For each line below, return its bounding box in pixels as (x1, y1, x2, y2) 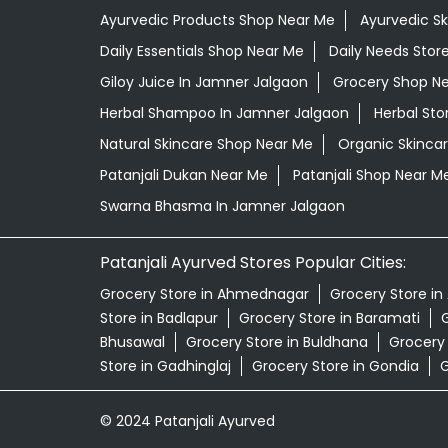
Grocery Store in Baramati (238, 308, 420, 329)
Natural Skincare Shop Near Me (99, 134, 313, 155)
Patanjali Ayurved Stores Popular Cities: (99, 251, 406, 275)
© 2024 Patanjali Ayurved (99, 411, 275, 432)
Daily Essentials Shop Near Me (99, 41, 304, 62)
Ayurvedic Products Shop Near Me (99, 10, 335, 31)
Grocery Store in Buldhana (185, 332, 368, 353)
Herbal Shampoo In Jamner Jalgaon (99, 103, 349, 124)
